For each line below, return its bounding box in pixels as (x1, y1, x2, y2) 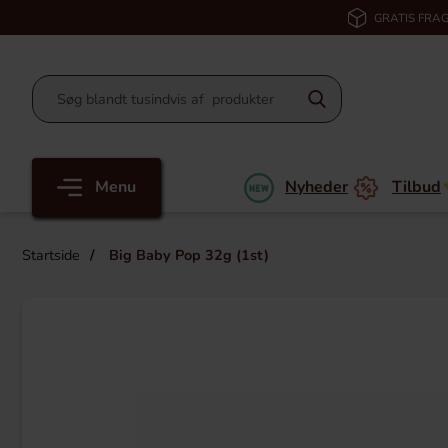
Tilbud (392, 176, 441, 198)
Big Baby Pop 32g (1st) (105, 245, 269, 265)
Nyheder (285, 176, 348, 198)
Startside (22, 245, 80, 265)
